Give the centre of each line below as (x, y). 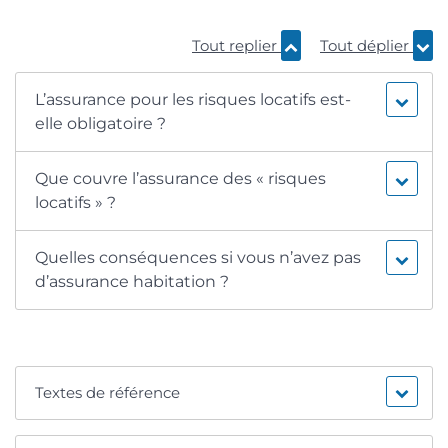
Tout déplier (366, 46)
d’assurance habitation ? (132, 282)
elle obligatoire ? (101, 124)
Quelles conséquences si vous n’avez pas (198, 258)
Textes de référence (108, 393)
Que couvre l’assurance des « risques (181, 179)
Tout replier (236, 46)
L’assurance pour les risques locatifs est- (193, 100)
